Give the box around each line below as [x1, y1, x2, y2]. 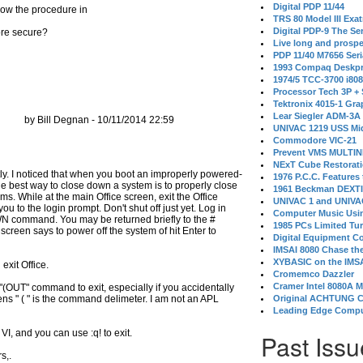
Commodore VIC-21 [273, 135, 357, 145]
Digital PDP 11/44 [273, 2, 345, 11]
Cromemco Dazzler [273, 269, 355, 279]
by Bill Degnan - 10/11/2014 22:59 [24, 114, 174, 126]
